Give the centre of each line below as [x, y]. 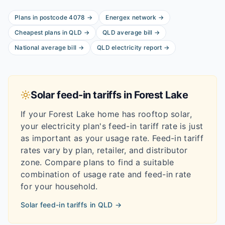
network [143, 17]
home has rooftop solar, [143, 114]
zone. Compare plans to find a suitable [97, 162]
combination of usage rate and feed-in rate [106, 174]
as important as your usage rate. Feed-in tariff [112, 138]
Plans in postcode [42, 17]
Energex [118, 17]
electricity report [136, 47]
